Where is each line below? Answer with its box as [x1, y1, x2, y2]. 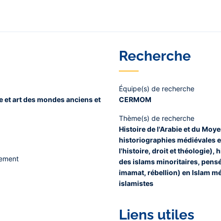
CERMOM [118, 95, 151, 104]
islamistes [118, 179, 153, 187]
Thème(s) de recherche [118, 114, 194, 122]
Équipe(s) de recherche [118, 84, 194, 93]
